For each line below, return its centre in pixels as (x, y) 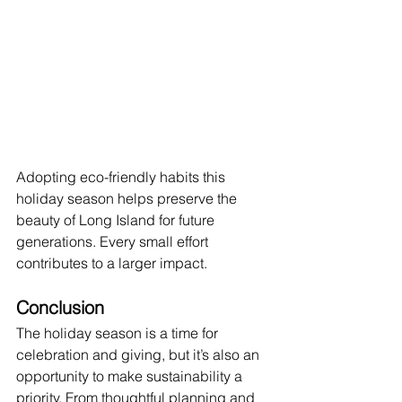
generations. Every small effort (114, 242)
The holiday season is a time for (119, 333)
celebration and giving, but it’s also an (140, 355)
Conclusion (60, 308)
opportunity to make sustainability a (131, 376)
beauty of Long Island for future (117, 220)
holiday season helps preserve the (128, 199)
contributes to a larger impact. (112, 263)
